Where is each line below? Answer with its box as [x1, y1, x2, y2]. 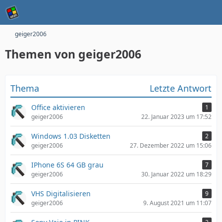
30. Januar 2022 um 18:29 [141, 170, 212, 178]
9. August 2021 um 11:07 [143, 199, 212, 207]
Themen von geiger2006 [5, 46, 141, 62]
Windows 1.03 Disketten [31, 131, 111, 141]
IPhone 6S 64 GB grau [31, 160, 104, 169]
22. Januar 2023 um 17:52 [141, 112, 212, 121]
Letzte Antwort [150, 82, 212, 94]
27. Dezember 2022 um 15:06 [130, 141, 212, 150]
